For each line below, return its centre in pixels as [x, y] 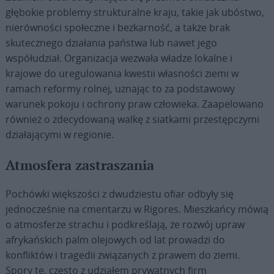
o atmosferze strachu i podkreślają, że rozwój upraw [125, 224]
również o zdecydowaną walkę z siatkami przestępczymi [132, 119]
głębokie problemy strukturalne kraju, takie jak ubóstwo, [135, 12]
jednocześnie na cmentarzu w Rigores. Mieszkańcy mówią [137, 209]
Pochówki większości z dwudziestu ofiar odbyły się [119, 194]
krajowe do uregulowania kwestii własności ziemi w [122, 73]
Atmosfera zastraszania [80, 166]
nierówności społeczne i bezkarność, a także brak [117, 28]
